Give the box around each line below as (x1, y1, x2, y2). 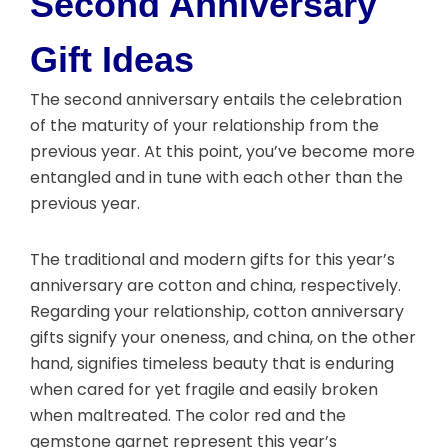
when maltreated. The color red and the (30, 404, 346, 428)
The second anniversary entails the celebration (30, 88, 402, 112)
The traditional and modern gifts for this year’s (30, 248, 395, 272)
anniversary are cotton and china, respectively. (30, 274, 401, 298)
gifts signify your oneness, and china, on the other (30, 326, 416, 350)
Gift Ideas (30, 39, 194, 81)
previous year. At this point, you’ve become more (30, 140, 415, 164)
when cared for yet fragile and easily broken (30, 378, 378, 402)
